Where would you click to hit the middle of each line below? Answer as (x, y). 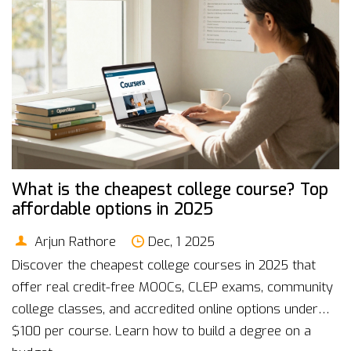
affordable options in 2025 (112, 210)
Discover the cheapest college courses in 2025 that (164, 264)
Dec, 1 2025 (182, 241)
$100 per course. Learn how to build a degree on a (161, 330)
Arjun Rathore (73, 241)
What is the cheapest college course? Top (170, 190)
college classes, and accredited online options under (165, 308)
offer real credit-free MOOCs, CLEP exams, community (172, 286)
